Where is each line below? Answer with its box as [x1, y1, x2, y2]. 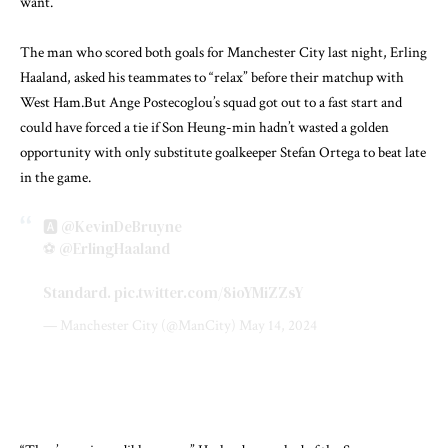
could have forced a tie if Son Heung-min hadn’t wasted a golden [20, 118, 389, 138]
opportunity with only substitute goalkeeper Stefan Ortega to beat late [20, 143, 426, 163]
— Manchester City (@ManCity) [42, 316, 239, 336]
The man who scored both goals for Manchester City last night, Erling [20, 43, 427, 63]
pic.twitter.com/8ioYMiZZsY [113, 281, 303, 303]
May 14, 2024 [238, 316, 317, 336]
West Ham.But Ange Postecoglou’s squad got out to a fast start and [20, 93, 402, 113]
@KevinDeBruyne [60, 215, 182, 237]
